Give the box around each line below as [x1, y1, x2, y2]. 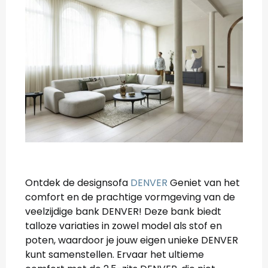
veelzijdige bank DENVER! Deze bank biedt [25, 204, 221, 218]
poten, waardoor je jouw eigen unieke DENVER [25, 233, 238, 247]
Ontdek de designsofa [25, 175, 130, 190]
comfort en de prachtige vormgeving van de [25, 190, 235, 204]
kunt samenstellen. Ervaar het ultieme [25, 247, 204, 261]
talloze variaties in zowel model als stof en [25, 218, 222, 233]
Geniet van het [167, 175, 240, 190]
